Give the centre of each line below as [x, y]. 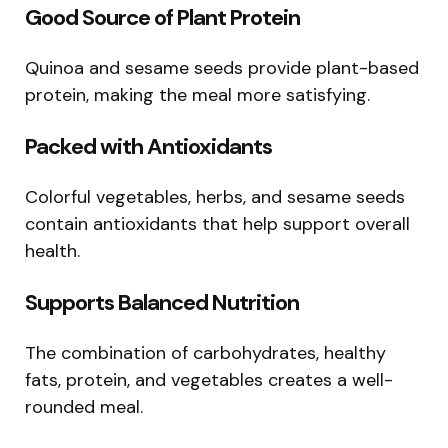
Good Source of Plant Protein [162, 17]
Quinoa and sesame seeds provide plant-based [222, 67]
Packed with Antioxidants [148, 146]
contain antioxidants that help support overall [217, 223]
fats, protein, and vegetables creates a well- [209, 379]
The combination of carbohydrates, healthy [205, 352]
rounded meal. [84, 406]
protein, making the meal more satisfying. [197, 94]
